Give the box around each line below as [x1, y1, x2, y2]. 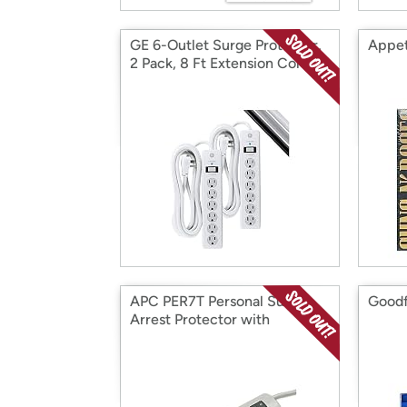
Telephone [130, 329, 199, 346]
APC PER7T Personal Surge [130, 293, 306, 310]
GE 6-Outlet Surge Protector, [130, 36, 322, 54]
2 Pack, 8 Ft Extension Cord [130, 55, 310, 72]
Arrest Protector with [130, 311, 270, 328]
